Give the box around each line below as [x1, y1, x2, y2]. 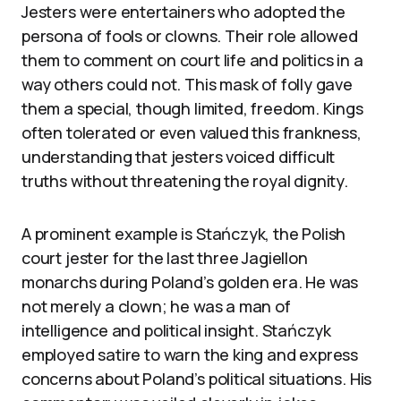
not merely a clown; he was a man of [21, 295, 291, 317]
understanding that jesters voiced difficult [21, 146, 336, 167]
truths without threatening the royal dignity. [21, 170, 348, 192]
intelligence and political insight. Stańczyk [21, 320, 332, 341]
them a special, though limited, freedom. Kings [21, 98, 363, 119]
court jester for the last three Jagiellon [21, 247, 308, 269]
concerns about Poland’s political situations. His [21, 368, 372, 389]
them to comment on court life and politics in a [21, 49, 363, 71]
